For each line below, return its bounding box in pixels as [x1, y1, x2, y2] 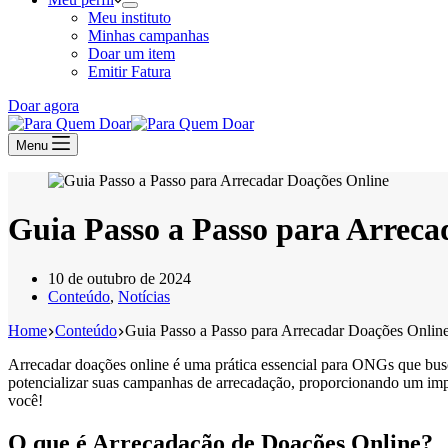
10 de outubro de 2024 [48, 269, 191, 287]
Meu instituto [88, 9, 171, 26]
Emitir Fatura [88, 63, 171, 80]
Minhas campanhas [88, 27, 209, 44]
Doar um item [88, 45, 175, 62]
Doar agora [8, 97, 79, 114]
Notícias [118, 287, 170, 305]
